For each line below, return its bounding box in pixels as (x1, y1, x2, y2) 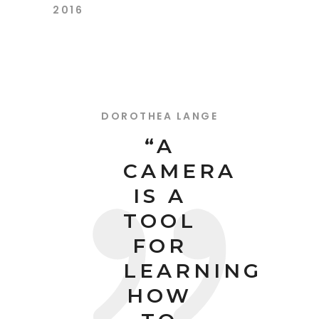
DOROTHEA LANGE (101, 109, 218, 124)
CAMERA (123, 159, 236, 184)
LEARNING (123, 258, 262, 283)
